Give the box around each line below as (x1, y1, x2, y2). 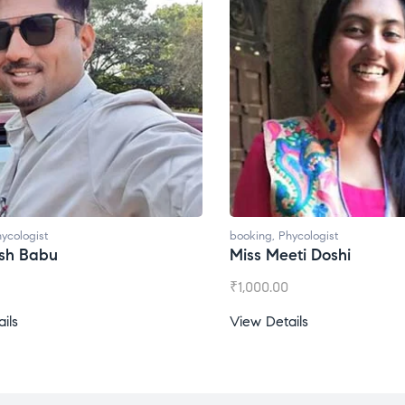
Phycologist (193, 229, 253, 243)
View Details (144, 313, 223, 330)
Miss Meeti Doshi (144, 245, 266, 265)
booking (144, 229, 187, 243)
